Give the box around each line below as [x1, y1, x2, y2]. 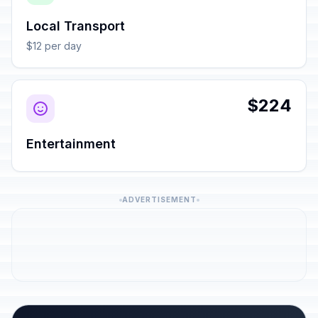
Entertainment [26, 136, 116, 151]
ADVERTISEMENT [121, 195, 197, 204]
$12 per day [26, 40, 82, 52]
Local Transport [26, 18, 125, 33]
